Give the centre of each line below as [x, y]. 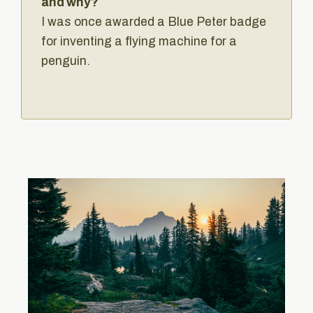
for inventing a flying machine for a [139, 41]
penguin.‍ [66, 61]
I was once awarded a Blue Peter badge [154, 22]
